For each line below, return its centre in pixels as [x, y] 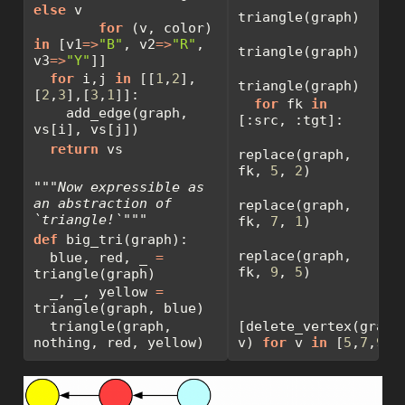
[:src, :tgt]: [290, 121]
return [74, 150]
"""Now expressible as [118, 188]
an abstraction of [102, 204]
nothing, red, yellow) [118, 343]
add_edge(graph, [49, 113]
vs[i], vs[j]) [86, 130]
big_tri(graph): [122, 240]
